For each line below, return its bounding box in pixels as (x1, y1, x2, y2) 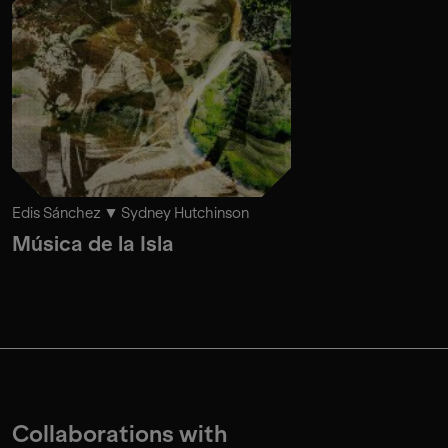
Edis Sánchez (12, 203, 101, 222)
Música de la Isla (12, 231, 174, 256)
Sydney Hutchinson (121, 203, 249, 222)
